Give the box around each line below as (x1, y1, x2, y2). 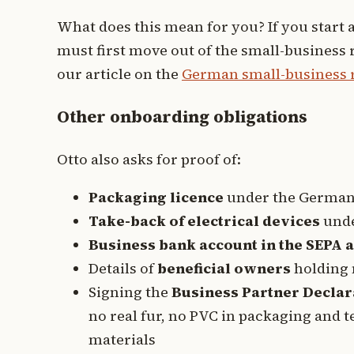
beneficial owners (157, 258, 291, 278)
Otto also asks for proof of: (57, 149, 241, 169)
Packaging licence (88, 187, 224, 207)
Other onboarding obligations (57, 104, 307, 128)
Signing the (88, 282, 171, 302)
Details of (88, 258, 157, 278)
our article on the (57, 63, 182, 84)
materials (88, 330, 156, 349)
